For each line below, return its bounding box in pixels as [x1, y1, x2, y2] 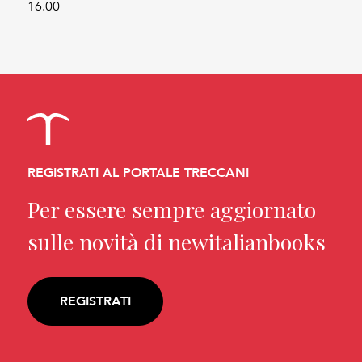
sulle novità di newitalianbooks [27, 226, 326, 256]
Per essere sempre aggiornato [27, 194, 317, 224]
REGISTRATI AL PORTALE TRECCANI [27, 162, 250, 183]
